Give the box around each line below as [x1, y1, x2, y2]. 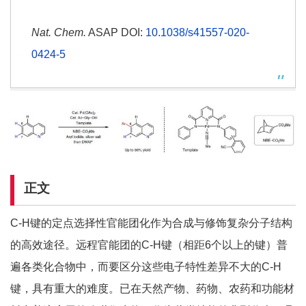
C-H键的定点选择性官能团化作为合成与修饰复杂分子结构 [10, 217, 292, 229]
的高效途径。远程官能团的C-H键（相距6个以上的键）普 [10, 238, 288, 251]
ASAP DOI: [86, 27, 145, 39]
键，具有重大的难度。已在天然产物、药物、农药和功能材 [10, 282, 294, 294]
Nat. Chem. [31, 27, 86, 39]
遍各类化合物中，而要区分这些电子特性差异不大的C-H [10, 260, 281, 273]
